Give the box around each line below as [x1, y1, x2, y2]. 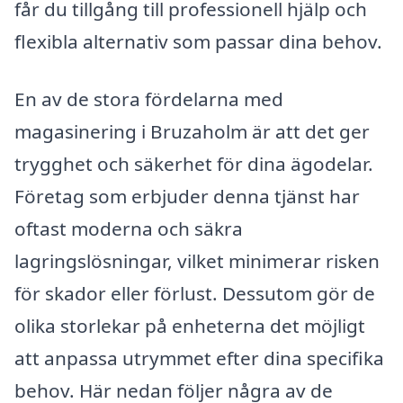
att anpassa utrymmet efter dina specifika [14, 345, 384, 371]
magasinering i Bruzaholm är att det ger [14, 118, 370, 144]
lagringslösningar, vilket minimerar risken [14, 247, 380, 273]
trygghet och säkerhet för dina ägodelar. [14, 150, 373, 176]
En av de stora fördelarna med [14, 85, 283, 112]
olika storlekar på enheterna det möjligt [14, 312, 365, 338]
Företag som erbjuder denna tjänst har [14, 183, 360, 209]
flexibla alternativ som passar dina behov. [14, 28, 382, 54]
